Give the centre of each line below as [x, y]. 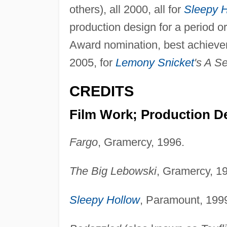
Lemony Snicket [155, 62]
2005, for [92, 62]
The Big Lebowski [113, 171]
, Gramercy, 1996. [141, 142]
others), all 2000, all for [126, 9]
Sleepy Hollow [104, 200]
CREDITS [101, 91]
